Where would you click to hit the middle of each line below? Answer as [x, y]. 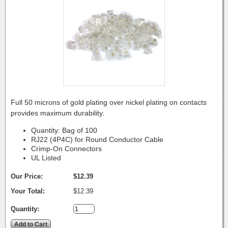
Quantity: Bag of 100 [64, 131]
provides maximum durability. [58, 113]
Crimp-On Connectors [66, 149]
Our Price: [27, 177]
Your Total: [28, 191]
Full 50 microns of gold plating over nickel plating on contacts [109, 102]
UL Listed [46, 158]
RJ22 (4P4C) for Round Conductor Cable [97, 140]
